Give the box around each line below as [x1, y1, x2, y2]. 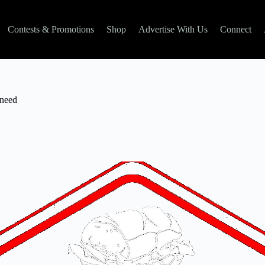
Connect [219, 24, 251, 34]
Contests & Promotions [7, 24, 94, 34]
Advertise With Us [138, 24, 208, 34]
